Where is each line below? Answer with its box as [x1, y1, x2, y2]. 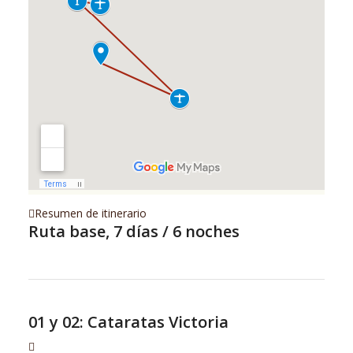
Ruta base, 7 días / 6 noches [28, 220, 240, 242]
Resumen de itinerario [34, 205, 147, 221]
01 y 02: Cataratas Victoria [28, 310, 229, 333]
